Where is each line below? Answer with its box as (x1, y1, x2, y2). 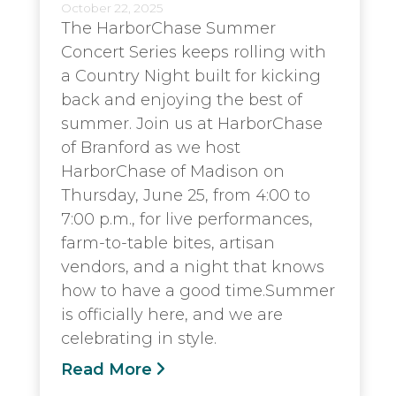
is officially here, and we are (61, 304, 283, 324)
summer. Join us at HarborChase (61, 113, 323, 133)
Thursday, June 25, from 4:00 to (61, 185, 310, 205)
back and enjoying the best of (61, 89, 302, 110)
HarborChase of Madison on (61, 161, 285, 181)
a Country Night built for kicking (61, 65, 321, 86)
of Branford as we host (61, 137, 240, 157)
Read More (61, 359, 152, 379)
